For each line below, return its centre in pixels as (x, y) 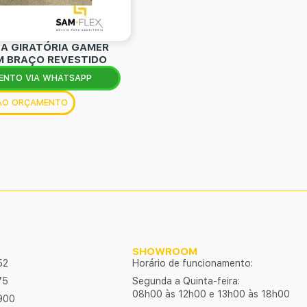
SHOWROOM (164, 251)
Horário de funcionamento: (192, 263)
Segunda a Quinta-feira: (186, 281)
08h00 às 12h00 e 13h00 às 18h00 (211, 294)
